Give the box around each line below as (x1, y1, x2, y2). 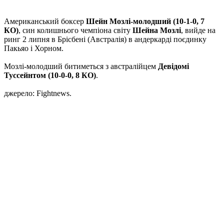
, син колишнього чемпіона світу (18, 26, 132, 35)
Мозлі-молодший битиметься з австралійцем (4, 62, 158, 71)
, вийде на (181, 26, 215, 35)
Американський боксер (4, 17, 86, 26)
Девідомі (158, 62, 189, 71)
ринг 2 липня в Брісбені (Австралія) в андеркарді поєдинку (4, 35, 206, 44)
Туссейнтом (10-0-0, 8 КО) (4, 71, 96, 80)
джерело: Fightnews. (4, 89, 71, 98)
